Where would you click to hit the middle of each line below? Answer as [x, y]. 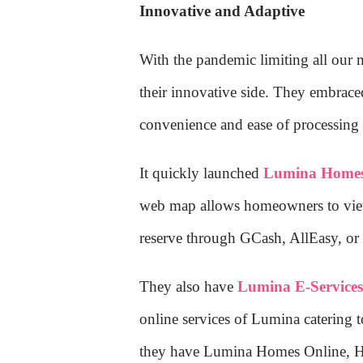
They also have [188, 287]
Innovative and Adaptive [222, 11]
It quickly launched [201, 173]
